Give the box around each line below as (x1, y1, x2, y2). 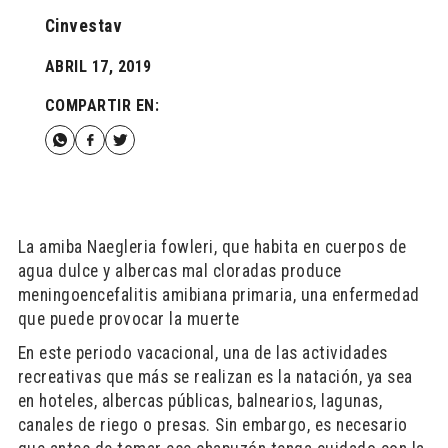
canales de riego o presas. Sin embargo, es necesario (17, 415, 408, 435)
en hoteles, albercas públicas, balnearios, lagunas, (17, 391, 383, 411)
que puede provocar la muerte (17, 309, 240, 329)
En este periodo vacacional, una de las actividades (17, 343, 388, 363)
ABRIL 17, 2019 (44, 57, 152, 76)
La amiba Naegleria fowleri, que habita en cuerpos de (17, 237, 407, 257)
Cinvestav (44, 16, 123, 36)
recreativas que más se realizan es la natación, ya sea (17, 367, 413, 387)
